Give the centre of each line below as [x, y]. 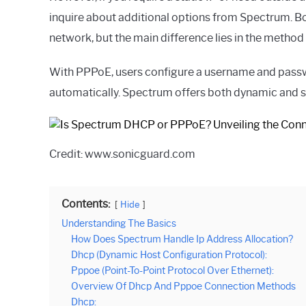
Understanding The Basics [119, 223]
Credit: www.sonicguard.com [122, 154]
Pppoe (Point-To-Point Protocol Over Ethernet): [172, 270]
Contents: [86, 204]
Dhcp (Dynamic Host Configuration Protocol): [169, 255]
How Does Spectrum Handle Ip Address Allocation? [182, 239]
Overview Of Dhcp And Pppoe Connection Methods [183, 286]
